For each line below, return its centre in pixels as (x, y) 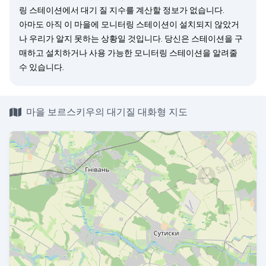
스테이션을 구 (217, 39)
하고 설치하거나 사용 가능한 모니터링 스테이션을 (120, 53)
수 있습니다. (42, 67)
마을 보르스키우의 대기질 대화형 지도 (107, 112)
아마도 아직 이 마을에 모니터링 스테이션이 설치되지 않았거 (129, 24)
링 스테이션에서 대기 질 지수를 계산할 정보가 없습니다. (122, 10)
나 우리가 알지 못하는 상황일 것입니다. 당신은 (105, 39)
